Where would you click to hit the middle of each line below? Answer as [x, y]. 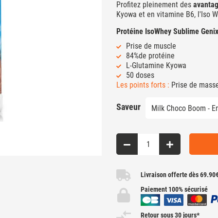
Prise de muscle [151, 46]
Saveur [128, 107]
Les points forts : [143, 85]
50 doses [140, 75]
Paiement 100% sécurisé [174, 189]
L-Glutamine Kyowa [156, 66]
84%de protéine [150, 56]
